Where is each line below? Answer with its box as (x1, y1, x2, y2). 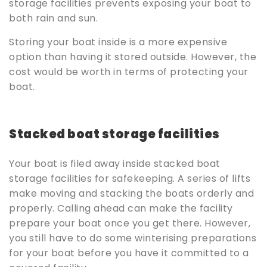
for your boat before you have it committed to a (9, 246, 249, 260)
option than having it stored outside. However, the (9, 50, 257, 64)
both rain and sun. (9, 11, 98, 26)
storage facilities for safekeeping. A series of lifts (9, 172, 251, 186)
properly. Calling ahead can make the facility (9, 201, 233, 216)
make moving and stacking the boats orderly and (9, 187, 254, 201)
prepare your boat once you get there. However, (9, 216, 251, 231)
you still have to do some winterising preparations (9, 231, 257, 246)
